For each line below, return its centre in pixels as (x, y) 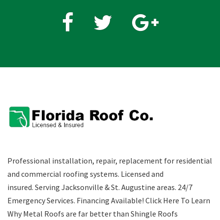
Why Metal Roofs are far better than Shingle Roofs (93, 213)
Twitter (124, 16)
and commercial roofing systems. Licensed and (85, 174)
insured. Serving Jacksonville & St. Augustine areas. (92, 187)
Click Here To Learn (178, 200)
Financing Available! (110, 200)
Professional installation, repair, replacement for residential (110, 160)
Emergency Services (41, 200)
